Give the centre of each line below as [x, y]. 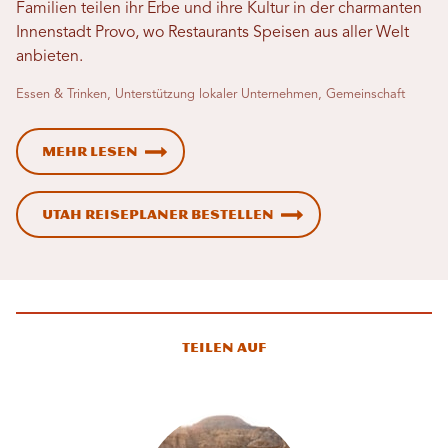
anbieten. [49, 56]
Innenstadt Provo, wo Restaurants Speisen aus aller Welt [212, 32]
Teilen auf [224, 347]
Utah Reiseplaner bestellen [158, 214]
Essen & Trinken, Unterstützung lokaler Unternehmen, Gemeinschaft [210, 94]
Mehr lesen [90, 151]
